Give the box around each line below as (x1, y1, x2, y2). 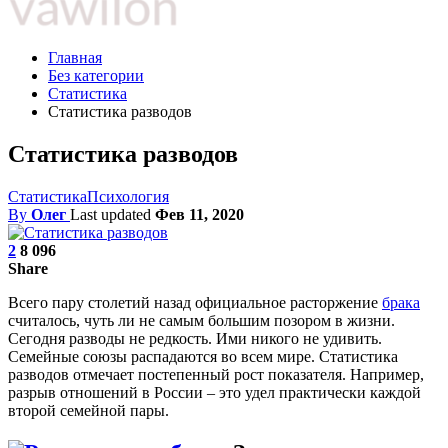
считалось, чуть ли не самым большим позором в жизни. (8, 311, 395, 329)
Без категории (48, 67, 144, 84)
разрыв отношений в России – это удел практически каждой (8, 383, 421, 401)
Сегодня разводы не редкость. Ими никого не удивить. (8, 329, 382, 347)
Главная (48, 49, 102, 66)
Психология (87, 187, 169, 205)
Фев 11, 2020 (155, 205, 244, 223)
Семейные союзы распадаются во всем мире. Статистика (8, 347, 398, 365)
